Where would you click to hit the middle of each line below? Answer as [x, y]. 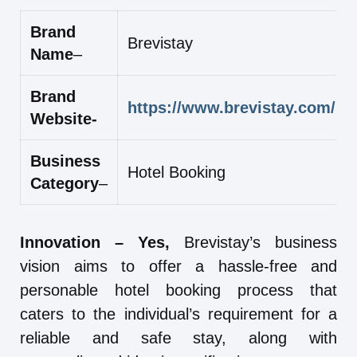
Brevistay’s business [253, 243]
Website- [64, 119]
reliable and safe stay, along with [178, 338]
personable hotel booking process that [178, 290]
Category [65, 184]
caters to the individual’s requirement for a [178, 314]
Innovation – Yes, [95, 243]
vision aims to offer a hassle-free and [178, 267]
